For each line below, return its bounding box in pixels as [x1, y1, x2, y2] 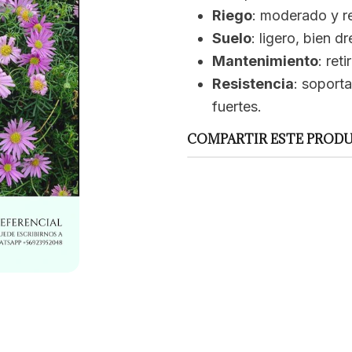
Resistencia [211, 75, 294, 93]
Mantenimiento [211, 53, 318, 70]
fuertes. [211, 98, 262, 115]
